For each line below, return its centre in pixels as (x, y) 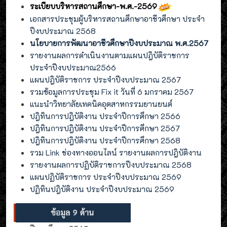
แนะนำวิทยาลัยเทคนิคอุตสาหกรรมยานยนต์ (101, 104)
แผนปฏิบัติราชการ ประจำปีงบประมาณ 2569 (106, 177)
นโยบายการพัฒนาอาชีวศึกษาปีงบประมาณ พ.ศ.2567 (119, 43)
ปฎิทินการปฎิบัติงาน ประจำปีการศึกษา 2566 (105, 116)
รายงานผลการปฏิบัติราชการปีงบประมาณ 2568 (111, 164)
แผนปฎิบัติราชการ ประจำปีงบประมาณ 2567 (105, 79)
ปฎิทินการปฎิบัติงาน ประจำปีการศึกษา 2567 (105, 128)
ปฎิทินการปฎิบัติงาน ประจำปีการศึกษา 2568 (105, 140)
